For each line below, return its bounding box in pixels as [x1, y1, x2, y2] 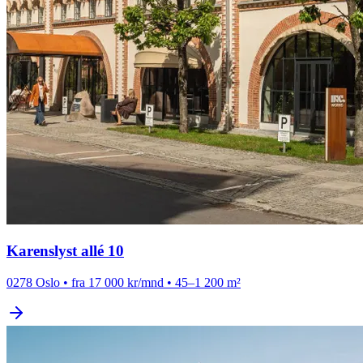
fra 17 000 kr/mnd [71, 275, 164, 290]
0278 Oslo [6, 275, 60, 290]
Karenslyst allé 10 [6, 242, 124, 260]
